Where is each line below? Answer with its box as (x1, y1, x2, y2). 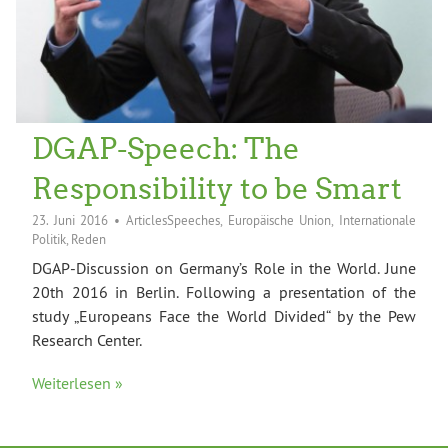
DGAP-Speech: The (32, 130, 300, 167)
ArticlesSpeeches (125, 212, 220, 229)
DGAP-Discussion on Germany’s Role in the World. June (32, 257, 416, 278)
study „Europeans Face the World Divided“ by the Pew (32, 305, 416, 326)
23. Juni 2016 (32, 212, 109, 229)
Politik (32, 231, 66, 248)
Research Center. (32, 329, 142, 350)
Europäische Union (227, 212, 332, 229)
